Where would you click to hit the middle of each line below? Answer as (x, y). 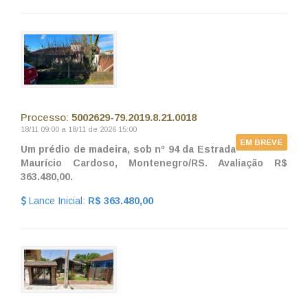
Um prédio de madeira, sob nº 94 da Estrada (128, 149)
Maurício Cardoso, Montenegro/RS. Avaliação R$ (154, 163)
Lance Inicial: (57, 200)
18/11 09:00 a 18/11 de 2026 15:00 (79, 129)
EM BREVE (262, 142)
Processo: (46, 117)
